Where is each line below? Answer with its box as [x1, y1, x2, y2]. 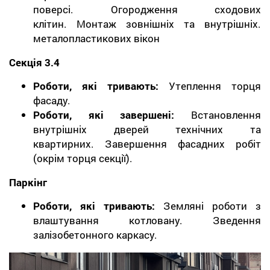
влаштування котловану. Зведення [33, 213, 261, 227]
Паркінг [9, 175, 47, 189]
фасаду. [33, 93, 73, 107]
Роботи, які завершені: [33, 107, 191, 122]
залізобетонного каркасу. [33, 227, 160, 242]
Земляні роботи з [163, 198, 261, 213]
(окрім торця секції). [33, 151, 133, 165]
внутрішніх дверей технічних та [33, 122, 261, 136]
